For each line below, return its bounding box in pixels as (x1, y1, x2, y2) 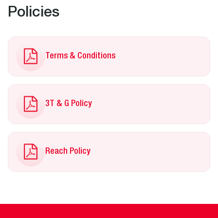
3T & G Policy (45, 99, 92, 109)
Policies (8, 6, 59, 21)
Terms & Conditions (45, 52, 115, 61)
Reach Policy (45, 147, 91, 156)
